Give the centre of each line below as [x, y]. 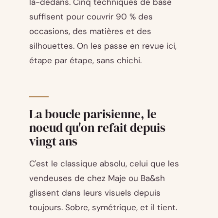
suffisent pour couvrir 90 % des [91, 16]
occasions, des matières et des [90, 31]
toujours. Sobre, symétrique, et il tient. [103, 208]
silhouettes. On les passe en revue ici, [103, 45]
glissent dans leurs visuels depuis [95, 193]
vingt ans [54, 141]
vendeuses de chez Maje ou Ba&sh [97, 178]
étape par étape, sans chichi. [85, 60]
